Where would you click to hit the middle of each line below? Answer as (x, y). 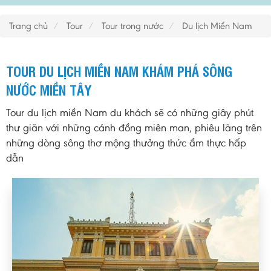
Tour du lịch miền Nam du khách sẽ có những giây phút (130, 113)
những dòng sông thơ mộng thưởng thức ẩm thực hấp (126, 143)
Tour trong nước (132, 26)
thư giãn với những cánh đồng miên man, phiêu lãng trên (134, 128)
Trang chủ (28, 26)
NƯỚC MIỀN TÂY (49, 90)
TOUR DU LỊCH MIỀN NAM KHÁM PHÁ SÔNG (119, 71)
